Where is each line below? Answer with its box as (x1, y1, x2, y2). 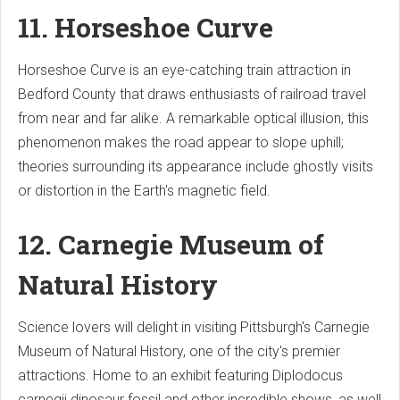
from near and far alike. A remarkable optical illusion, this (18, 110, 369, 128)
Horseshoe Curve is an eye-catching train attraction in (18, 62, 351, 79)
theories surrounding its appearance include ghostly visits (18, 158, 373, 176)
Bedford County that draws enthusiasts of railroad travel (18, 86, 366, 104)
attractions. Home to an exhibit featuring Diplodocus (18, 367, 343, 385)
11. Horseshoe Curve (18, 10, 273, 46)
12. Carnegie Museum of (18, 227, 324, 262)
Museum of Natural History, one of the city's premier (18, 343, 340, 361)
